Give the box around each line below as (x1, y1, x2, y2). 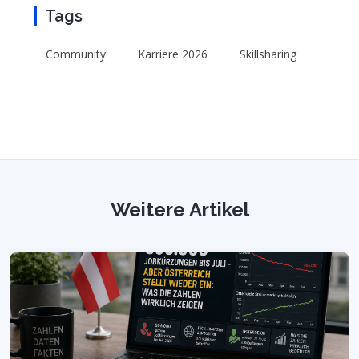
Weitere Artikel (110, 198, 249, 221)
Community (46, 46, 106, 62)
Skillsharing (240, 46, 296, 62)
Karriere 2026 (138, 46, 208, 62)
